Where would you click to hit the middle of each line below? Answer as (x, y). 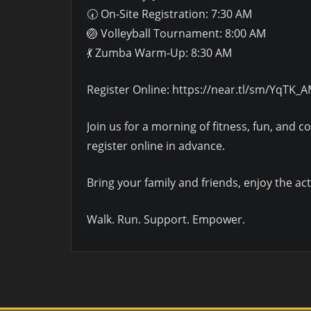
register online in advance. (156, 145)
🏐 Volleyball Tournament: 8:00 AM (176, 33)
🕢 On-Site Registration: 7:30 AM (169, 14)
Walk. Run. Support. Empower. (166, 219)
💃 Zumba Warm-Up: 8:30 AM (159, 52)
